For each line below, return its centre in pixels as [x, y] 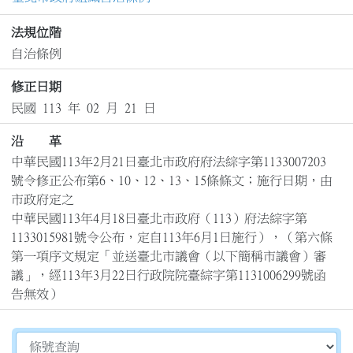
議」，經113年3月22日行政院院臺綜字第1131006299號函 [168, 275]
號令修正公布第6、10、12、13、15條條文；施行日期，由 [171, 181]
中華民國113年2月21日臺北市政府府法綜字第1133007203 [168, 162]
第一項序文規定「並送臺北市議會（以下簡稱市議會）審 [168, 256]
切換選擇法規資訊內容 [78, 341]
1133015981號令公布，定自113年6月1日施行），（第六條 [171, 238]
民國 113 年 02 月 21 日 [83, 108]
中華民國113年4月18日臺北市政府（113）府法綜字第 [159, 219]
